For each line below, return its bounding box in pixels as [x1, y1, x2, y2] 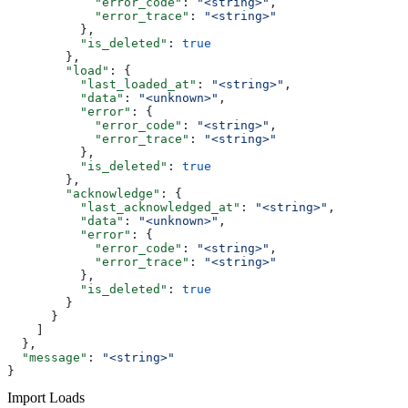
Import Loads [7, 390, 85, 406]
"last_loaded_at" [7, 77, 197, 92]
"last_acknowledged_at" [7, 200, 240, 215]
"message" [7, 351, 87, 365]
